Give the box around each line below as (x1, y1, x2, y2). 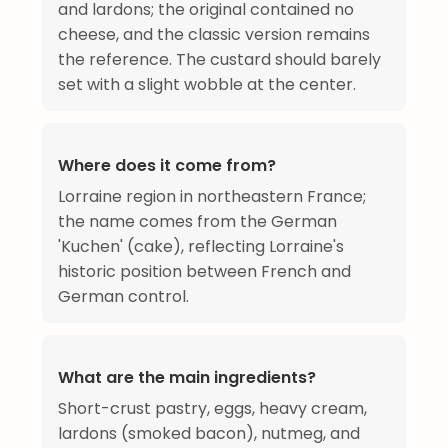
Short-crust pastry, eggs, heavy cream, (58, 396, 367, 420)
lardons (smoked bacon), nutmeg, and (58, 421, 360, 445)
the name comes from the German (58, 209, 337, 233)
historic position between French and (58, 259, 351, 283)
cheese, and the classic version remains (58, 22, 370, 46)
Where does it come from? (58, 153, 276, 177)
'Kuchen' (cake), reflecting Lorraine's (58, 234, 344, 258)
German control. (58, 284, 189, 308)
